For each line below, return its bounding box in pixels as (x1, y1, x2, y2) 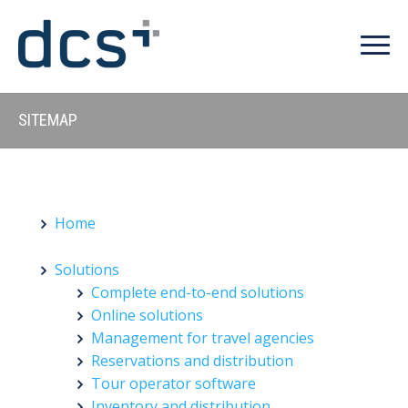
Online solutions (91, 304, 203, 325)
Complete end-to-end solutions (91, 281, 304, 302)
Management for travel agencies (91, 327, 314, 348)
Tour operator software (91, 372, 256, 393)
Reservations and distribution (91, 350, 293, 371)
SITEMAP (18, 110, 77, 129)
